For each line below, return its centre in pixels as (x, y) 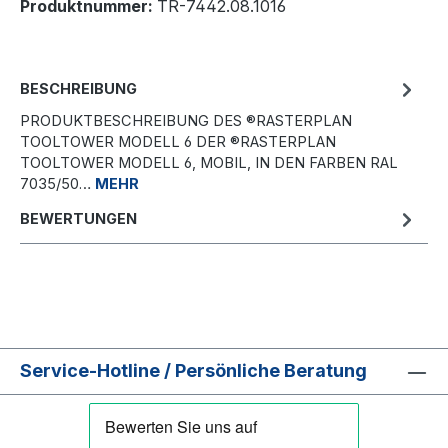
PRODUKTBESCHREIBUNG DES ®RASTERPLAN (186, 121)
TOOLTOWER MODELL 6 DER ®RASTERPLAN (178, 142)
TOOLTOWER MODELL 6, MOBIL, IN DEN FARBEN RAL (209, 163)
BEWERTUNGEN (78, 218)
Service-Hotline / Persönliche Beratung (193, 371)
